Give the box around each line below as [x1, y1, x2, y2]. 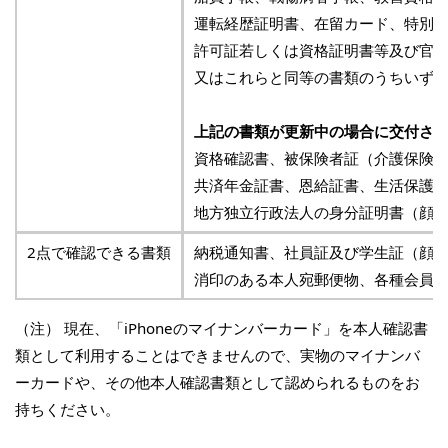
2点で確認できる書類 [27, 242, 171, 263]
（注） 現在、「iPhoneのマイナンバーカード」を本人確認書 [15, 318, 428, 339]
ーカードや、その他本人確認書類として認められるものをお [15, 372, 420, 393]
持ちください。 [15, 399, 120, 420]
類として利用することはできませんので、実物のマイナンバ [15, 345, 420, 366]
